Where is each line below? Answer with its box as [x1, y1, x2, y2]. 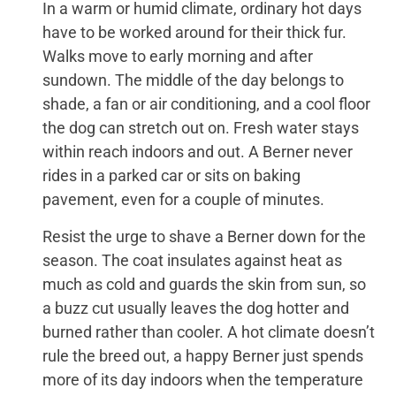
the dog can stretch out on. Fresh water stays [42, 118, 360, 138]
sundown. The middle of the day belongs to [42, 71, 345, 90]
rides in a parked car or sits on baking [42, 166, 301, 186]
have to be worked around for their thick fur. [42, 23, 347, 42]
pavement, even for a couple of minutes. [42, 190, 325, 209]
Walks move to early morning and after [42, 47, 314, 66]
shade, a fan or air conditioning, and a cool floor [42, 95, 371, 114]
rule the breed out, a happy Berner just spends [42, 346, 364, 365]
